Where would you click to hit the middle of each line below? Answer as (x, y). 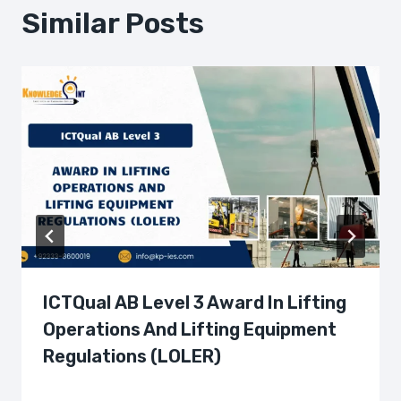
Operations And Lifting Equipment (190, 329)
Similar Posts (113, 23)
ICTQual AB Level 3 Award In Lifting (195, 303)
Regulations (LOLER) (132, 356)
